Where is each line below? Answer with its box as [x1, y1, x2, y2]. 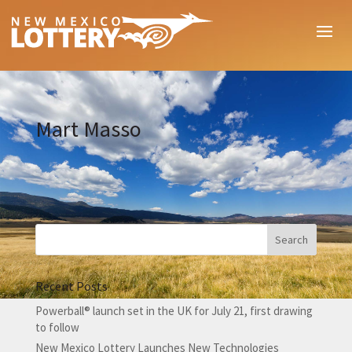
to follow [35, 320, 79, 335]
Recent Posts [35, 278, 108, 295]
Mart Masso [35, 115, 141, 143]
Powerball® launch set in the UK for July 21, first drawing [35, 303, 313, 319]
